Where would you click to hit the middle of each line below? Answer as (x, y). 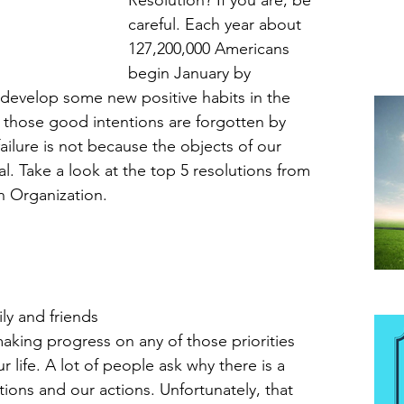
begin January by (192, 73)
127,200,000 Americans (211, 49)
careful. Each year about (217, 24)
